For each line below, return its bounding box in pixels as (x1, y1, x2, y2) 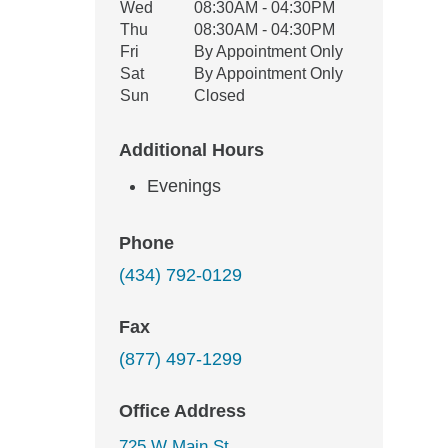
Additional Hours (119, 140, 264, 160)
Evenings (147, 176, 221, 196)
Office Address (119, 401, 246, 421)
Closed (194, 87, 245, 104)
